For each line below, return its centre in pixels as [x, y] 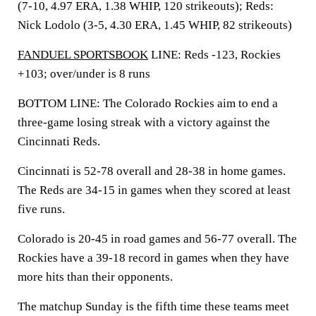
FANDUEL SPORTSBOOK [83, 55]
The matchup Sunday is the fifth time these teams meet [153, 306]
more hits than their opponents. [95, 277]
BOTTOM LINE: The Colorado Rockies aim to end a [148, 103]
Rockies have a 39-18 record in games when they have [153, 258]
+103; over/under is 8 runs [84, 74]
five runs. [41, 209]
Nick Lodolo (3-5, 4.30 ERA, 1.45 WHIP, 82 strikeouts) [155, 25]
